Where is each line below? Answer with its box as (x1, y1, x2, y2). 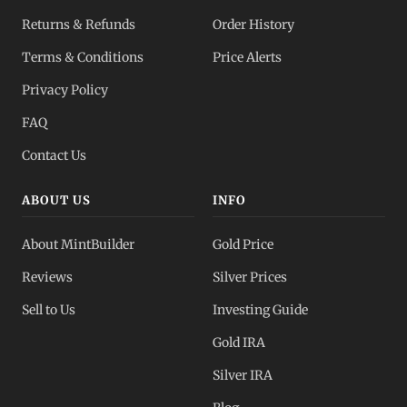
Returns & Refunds (22, 16, 135, 34)
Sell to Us (22, 302, 75, 319)
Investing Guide (213, 302, 308, 319)
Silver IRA (213, 367, 273, 384)
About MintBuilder (22, 236, 134, 253)
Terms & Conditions (22, 49, 144, 66)
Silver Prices (213, 269, 287, 286)
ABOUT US (22, 193, 92, 209)
